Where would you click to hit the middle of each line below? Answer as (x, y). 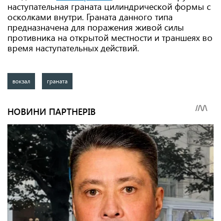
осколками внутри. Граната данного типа (90, 17)
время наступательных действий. (73, 48)
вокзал (21, 81)
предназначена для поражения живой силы (96, 27)
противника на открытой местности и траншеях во (110, 37)
